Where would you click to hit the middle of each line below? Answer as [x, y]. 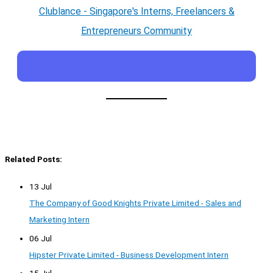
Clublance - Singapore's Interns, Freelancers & [136, 12]
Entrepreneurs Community [136, 31]
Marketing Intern [59, 220]
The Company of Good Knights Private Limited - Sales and [135, 203]
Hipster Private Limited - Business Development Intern [129, 254]
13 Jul [41, 187]
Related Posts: [34, 159]
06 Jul [41, 238]
